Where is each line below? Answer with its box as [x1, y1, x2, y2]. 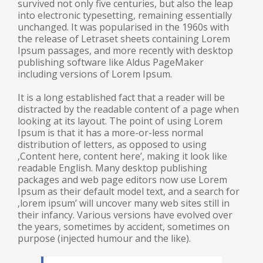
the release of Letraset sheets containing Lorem [18, 32, 230, 45]
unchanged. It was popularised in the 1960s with [18, 21, 229, 33]
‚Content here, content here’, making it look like [18, 150, 227, 163]
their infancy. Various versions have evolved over [18, 208, 232, 221]
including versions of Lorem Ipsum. [18, 68, 172, 80]
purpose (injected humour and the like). [18, 232, 191, 245]
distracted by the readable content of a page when [18, 103, 239, 116]
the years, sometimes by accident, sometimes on [18, 220, 230, 233]
